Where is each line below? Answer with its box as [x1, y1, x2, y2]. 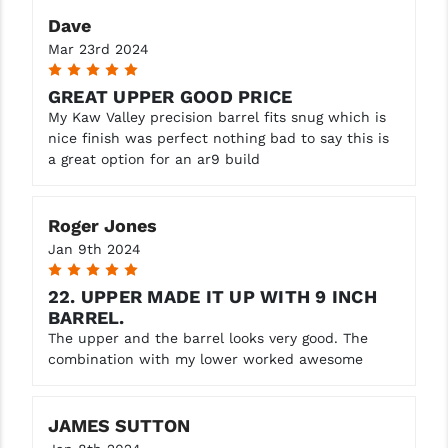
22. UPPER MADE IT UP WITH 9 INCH [47, 285, 377, 307]
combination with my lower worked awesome [47, 350, 363, 367]
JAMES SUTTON [47, 414, 190, 436]
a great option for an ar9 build [47, 150, 260, 167]
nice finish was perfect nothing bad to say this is [47, 129, 389, 146]
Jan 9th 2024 [47, 240, 141, 257]
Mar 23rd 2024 [47, 40, 149, 57]
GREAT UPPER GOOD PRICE [47, 85, 293, 107]
